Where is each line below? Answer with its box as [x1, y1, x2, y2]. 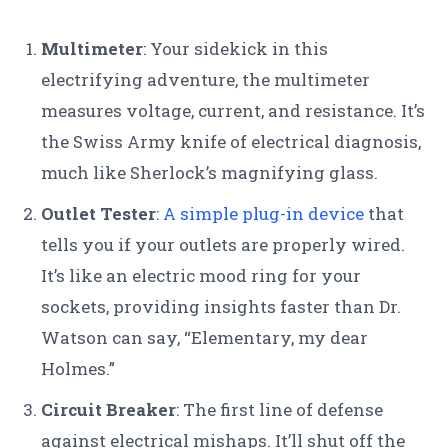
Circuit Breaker [41, 398, 176, 422]
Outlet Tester [41, 202, 156, 226]
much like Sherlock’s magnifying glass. [41, 161, 378, 185]
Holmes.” [41, 357, 115, 381]
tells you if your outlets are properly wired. [41, 233, 405, 257]
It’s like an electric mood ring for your [41, 264, 361, 288]
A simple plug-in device [163, 202, 364, 226]
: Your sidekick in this [143, 37, 328, 61]
